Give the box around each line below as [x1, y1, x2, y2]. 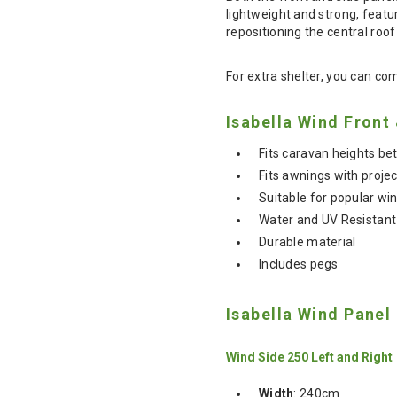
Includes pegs [259, 256, 339, 271]
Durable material [259, 234, 356, 249]
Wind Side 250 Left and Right [226, 349, 393, 364]
